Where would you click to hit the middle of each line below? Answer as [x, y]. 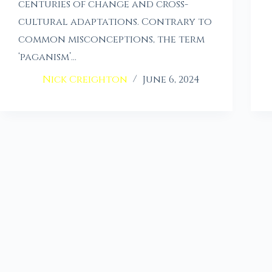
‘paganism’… [47, 57]
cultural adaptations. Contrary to [115, 22]
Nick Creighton [85, 80]
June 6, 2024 [171, 80]
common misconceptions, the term [111, 40]
